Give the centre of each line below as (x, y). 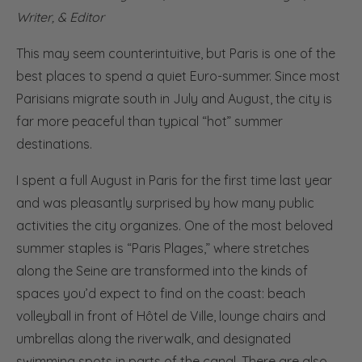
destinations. (54, 143)
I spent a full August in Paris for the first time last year (174, 180)
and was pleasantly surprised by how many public (165, 202)
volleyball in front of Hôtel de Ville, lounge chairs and (171, 316)
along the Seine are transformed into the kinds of (162, 270)
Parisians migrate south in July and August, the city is (174, 98)
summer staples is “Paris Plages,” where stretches (163, 248)
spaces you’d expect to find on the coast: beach (161, 293)
